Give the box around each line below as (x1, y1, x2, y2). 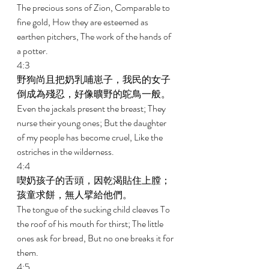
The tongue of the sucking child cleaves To (17, 202, 172, 216)
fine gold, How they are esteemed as (17, 15, 150, 29)
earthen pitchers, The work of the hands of (17, 29, 173, 43)
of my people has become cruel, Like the (17, 130, 165, 144)
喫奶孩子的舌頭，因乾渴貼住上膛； (17, 174, 171, 187)
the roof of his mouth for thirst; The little (17, 217, 165, 231)
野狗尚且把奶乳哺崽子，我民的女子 (17, 73, 171, 86)
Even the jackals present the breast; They (17, 101, 168, 115)
